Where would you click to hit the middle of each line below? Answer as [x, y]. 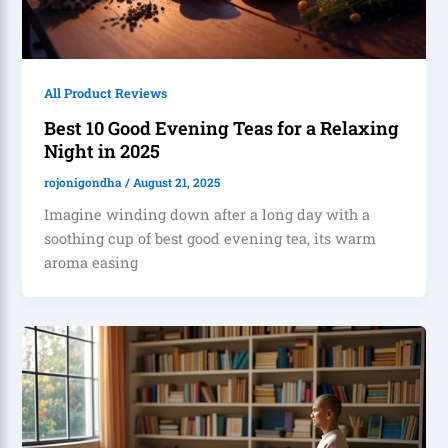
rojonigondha [85, 182]
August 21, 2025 [177, 182]
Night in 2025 [102, 151]
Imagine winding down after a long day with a [207, 214]
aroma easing [91, 262]
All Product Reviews [106, 93]
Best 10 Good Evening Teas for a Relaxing [222, 128]
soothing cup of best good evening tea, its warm [210, 238]
